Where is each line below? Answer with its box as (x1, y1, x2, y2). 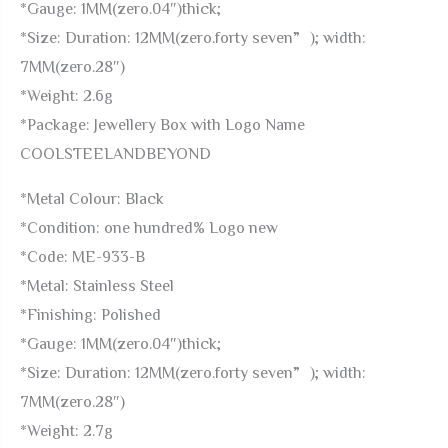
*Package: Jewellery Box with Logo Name (20, 116, 305, 132)
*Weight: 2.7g (20, 422, 113, 438)
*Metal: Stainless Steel (20, 277, 174, 293)
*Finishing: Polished (20, 306, 161, 322)
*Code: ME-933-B (20, 248, 145, 264)
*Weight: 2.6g (20, 87, 113, 103)
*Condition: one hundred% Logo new (20, 219, 278, 235)
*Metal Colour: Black (20, 190, 164, 206)
